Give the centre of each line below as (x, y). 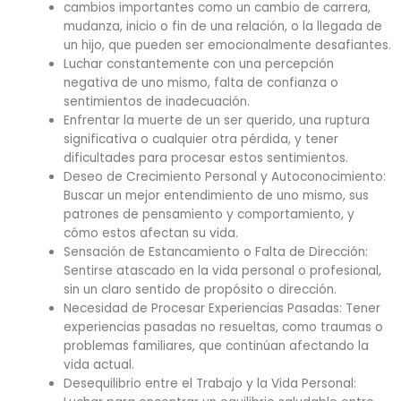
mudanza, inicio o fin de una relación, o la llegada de (223, 27)
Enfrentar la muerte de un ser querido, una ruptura (217, 121)
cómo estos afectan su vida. (151, 234)
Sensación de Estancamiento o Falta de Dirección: (216, 252)
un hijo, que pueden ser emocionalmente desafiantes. (228, 46)
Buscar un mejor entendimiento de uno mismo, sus (217, 196)
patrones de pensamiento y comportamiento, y (209, 215)
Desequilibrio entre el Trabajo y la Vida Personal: (210, 384)
